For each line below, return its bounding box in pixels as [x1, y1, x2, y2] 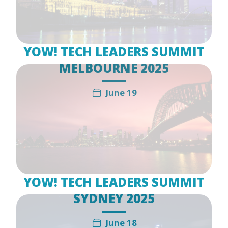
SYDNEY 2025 [73, 189, 155, 207]
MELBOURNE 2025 [59, 59, 169, 76]
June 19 [105, 86, 137, 98]
